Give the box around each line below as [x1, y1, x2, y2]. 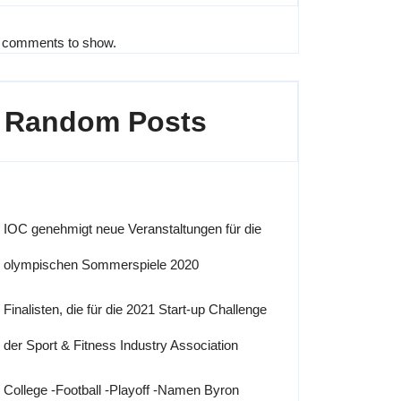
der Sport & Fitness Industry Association [4, 337, 238, 353]
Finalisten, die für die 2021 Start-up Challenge [4, 302, 267, 317]
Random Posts [4, 106, 207, 138]
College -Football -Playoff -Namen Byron [4, 382, 239, 397]
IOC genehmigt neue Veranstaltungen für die [4, 221, 261, 236]
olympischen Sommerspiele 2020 [4, 257, 199, 272]
